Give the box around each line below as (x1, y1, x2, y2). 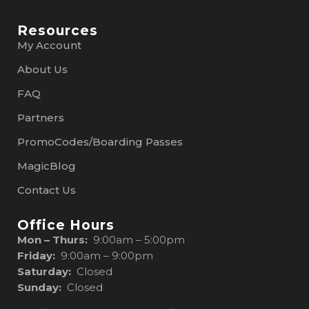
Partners (17, 110, 64, 124)
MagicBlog (17, 159, 76, 172)
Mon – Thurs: (17, 232, 93, 246)
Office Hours (17, 216, 114, 233)
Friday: (17, 248, 55, 262)
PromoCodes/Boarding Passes (17, 134, 183, 148)
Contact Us (17, 183, 76, 197)
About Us (17, 62, 68, 76)
